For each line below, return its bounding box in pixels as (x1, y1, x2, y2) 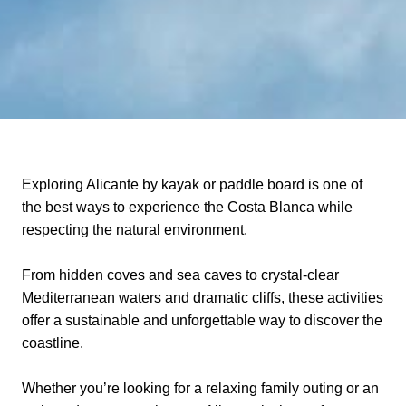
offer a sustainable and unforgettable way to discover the (22, 313, 382, 328)
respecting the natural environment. (22, 222, 247, 237)
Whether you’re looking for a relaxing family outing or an (22, 381, 379, 396)
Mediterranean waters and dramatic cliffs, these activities (22, 290, 383, 305)
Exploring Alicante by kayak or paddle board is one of (22, 177, 362, 192)
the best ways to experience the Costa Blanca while (22, 199, 353, 215)
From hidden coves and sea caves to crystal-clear (22, 267, 339, 283)
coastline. (22, 335, 83, 351)
